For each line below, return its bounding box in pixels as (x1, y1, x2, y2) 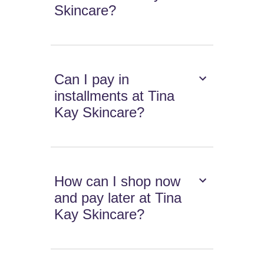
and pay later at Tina (54, 190, 182, 206)
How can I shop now (54, 173, 181, 190)
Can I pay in (54, 71, 130, 88)
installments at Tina (54, 88, 175, 104)
